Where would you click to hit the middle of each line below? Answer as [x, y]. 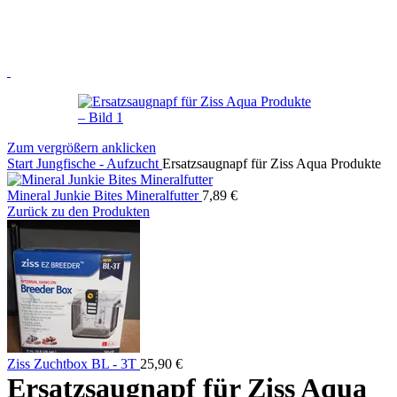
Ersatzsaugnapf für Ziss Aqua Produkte [272, 163]
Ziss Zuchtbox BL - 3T [74, 364]
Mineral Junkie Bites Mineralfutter [105, 195]
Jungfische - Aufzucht [99, 163]
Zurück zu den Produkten [78, 211]
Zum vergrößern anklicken [82, 148]
